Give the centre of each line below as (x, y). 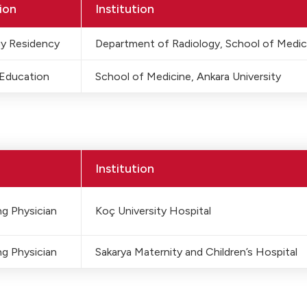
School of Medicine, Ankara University (188, 76)
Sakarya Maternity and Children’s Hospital (196, 252)
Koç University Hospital (153, 211)
